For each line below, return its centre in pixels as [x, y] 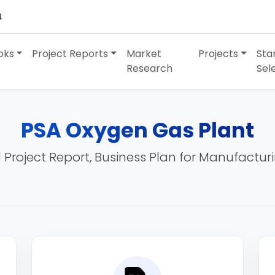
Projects [219, 54]
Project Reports [70, 54]
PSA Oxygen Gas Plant [137, 130]
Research [150, 68]
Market [144, 54]
